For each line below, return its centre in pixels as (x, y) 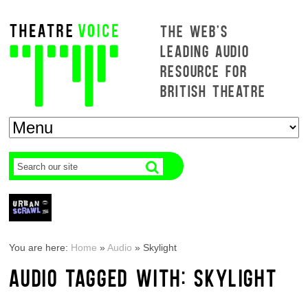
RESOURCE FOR (204, 70)
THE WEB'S (194, 31)
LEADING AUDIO (205, 51)
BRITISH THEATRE (213, 90)
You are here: (40, 247)
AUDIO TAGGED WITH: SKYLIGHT (143, 277)
